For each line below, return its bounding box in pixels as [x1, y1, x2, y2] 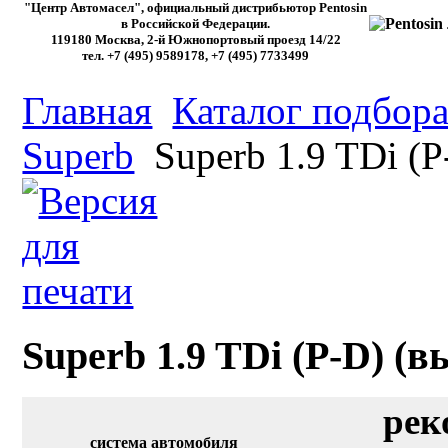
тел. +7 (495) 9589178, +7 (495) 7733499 [82, 48, 310, 64]
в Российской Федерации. [121, 16, 271, 32]
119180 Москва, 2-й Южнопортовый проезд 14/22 [50, 32, 341, 48]
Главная [22, 88, 153, 132]
